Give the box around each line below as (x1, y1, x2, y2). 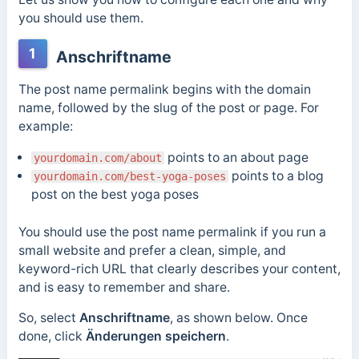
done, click (18, 329, 86, 345)
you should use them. (18, 10, 143, 26)
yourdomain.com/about (33, 151, 162, 165)
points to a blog (228, 168, 324, 184)
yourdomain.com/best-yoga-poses (33, 170, 226, 184)
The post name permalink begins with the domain (18, 82, 311, 98)
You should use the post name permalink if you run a (18, 224, 326, 240)
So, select (18, 310, 79, 326)
